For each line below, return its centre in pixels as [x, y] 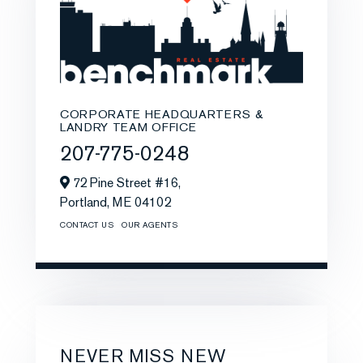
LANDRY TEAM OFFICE [128, 127]
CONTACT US [87, 225]
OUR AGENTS [149, 225]
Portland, [86, 202]
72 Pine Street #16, [125, 182]
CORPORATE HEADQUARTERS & [162, 114]
